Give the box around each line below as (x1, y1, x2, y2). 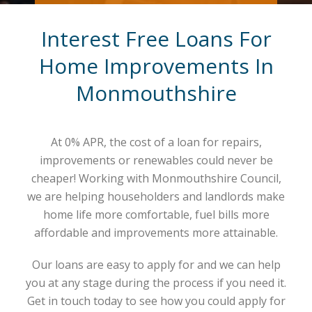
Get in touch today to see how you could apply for (26, 293, 286, 309)
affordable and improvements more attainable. (34, 225, 278, 241)
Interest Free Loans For (40, 24, 272, 54)
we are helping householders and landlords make (27, 189, 285, 205)
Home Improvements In (38, 52, 274, 81)
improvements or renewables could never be (39, 153, 273, 169)
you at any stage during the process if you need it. (26, 275, 286, 291)
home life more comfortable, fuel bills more (42, 207, 270, 223)
